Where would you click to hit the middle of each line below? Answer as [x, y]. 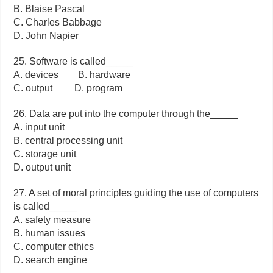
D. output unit [42, 168]
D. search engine [51, 260]
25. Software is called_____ [74, 62]
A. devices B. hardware [72, 75]
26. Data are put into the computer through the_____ [126, 114]
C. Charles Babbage [58, 23]
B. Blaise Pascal [49, 9]
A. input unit [39, 127]
